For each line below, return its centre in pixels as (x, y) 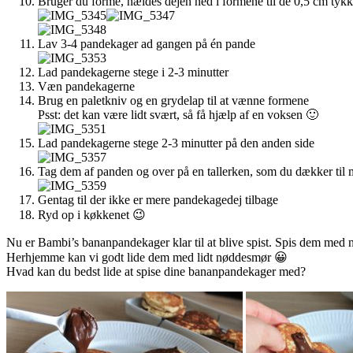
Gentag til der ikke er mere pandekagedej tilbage (158, 199)
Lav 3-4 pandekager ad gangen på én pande (147, 43)
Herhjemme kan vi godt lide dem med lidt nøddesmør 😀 (147, 257)
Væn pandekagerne (86, 86)
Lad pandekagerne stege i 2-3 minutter (133, 72)
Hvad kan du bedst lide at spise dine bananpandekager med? (156, 271)
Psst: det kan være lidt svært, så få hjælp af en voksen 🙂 (178, 114)
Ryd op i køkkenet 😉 (92, 214)
